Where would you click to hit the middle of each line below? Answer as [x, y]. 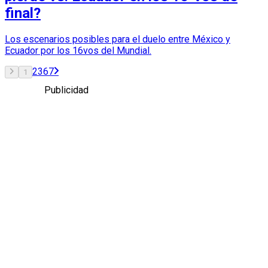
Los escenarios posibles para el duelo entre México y [118, 39]
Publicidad [66, 90]
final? [23, 13]
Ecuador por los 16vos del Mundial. [78, 50]
